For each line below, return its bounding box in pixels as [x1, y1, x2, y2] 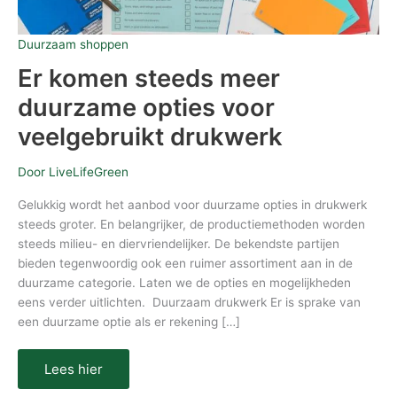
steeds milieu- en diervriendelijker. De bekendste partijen [18, 236, 339, 251]
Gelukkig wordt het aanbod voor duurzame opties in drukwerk [18, 197, 367, 212]
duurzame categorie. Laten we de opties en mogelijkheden [18, 275, 351, 290]
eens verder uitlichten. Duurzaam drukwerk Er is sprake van [18, 294, 361, 309]
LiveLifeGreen [49, 164, 128, 179]
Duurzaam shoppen [18, 36, 128, 51]
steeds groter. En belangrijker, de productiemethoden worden [18, 216, 365, 231]
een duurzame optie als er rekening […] [18, 314, 240, 329]
